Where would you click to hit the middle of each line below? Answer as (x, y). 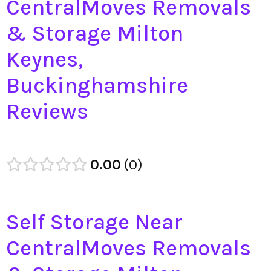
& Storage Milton (95, 34)
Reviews (47, 112)
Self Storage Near (94, 222)
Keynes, (44, 60)
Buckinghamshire (97, 86)
